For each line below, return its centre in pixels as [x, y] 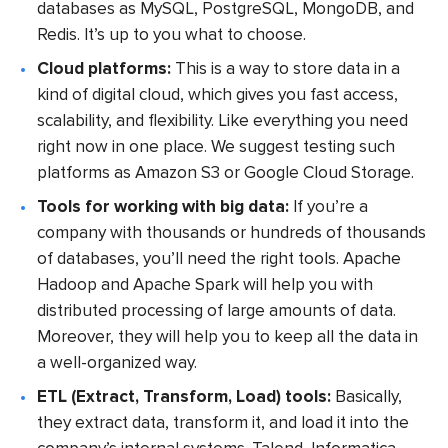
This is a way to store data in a [286, 68]
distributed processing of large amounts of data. [217, 310]
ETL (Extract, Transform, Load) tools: [184, 396]
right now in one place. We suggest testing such [216, 146]
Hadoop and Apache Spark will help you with [205, 284]
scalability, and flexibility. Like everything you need [223, 120]
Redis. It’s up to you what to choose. [172, 34]
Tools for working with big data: [165, 206]
